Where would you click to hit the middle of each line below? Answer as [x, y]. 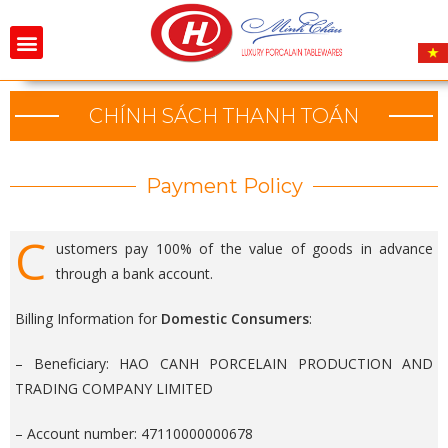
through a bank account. [134, 274]
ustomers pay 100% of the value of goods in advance [244, 249]
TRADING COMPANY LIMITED [114, 389]
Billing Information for [88, 319]
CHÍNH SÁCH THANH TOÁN [224, 116]
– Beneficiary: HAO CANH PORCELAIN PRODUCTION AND [224, 364]
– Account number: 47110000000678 [134, 434]
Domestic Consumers [235, 319]
